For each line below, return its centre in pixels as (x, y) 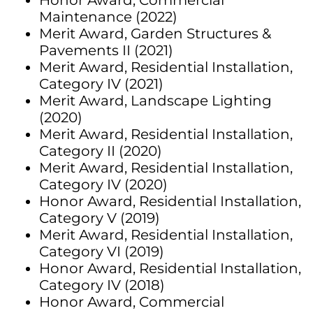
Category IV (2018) (102, 285)
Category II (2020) (101, 151)
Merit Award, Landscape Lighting (155, 101)
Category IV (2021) (101, 84)
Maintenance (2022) (108, 17)
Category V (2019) (100, 218)
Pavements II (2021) (106, 51)
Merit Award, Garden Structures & (155, 34)
